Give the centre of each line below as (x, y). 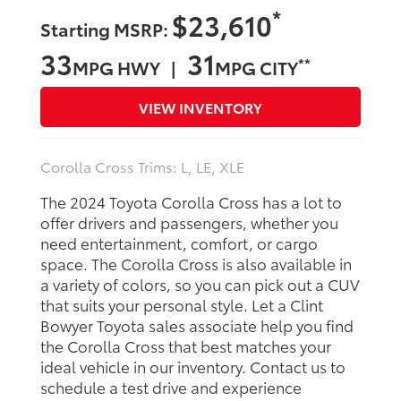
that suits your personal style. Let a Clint (182, 305)
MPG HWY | (130, 68)
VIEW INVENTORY (200, 107)
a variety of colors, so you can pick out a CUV (200, 284)
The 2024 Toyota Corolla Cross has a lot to (191, 202)
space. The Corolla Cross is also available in (196, 264)
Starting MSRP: (106, 29)
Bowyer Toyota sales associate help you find (197, 325)
